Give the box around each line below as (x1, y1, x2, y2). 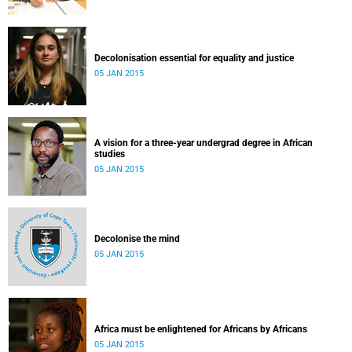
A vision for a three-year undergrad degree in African (94, 137, 313, 148)
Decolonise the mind (94, 233, 180, 244)
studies (94, 148, 125, 159)
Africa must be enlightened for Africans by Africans (94, 324, 307, 335)
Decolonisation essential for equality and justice (94, 53, 294, 64)
